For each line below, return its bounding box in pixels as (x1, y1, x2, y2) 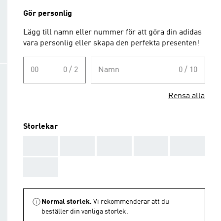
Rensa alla (168, 92, 205, 100)
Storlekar (23, 123, 58, 131)
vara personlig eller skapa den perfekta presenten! (23, 39, 199, 47)
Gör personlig (23, 10, 72, 18)
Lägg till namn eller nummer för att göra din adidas (23, 29, 202, 37)
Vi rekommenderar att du (93, 198, 169, 205)
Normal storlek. (41, 198, 92, 205)
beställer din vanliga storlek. (41, 208, 128, 215)
